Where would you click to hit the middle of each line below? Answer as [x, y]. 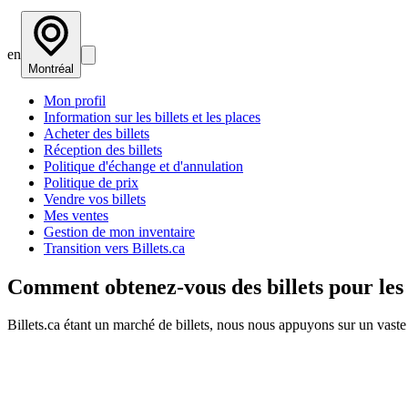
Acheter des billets [97, 133]
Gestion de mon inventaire [119, 231]
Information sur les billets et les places [152, 117]
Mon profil [75, 100]
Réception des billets [103, 149]
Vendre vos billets [95, 199]
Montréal [51, 68]
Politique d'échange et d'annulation [143, 166]
